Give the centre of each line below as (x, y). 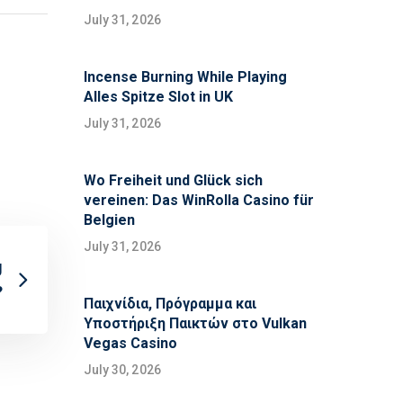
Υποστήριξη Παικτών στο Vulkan (195, 324)
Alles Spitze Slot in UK (158, 97)
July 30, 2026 (122, 370)
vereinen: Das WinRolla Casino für (198, 201)
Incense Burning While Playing (185, 77)
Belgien (109, 220)
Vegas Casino (130, 344)
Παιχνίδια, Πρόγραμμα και (170, 304)
